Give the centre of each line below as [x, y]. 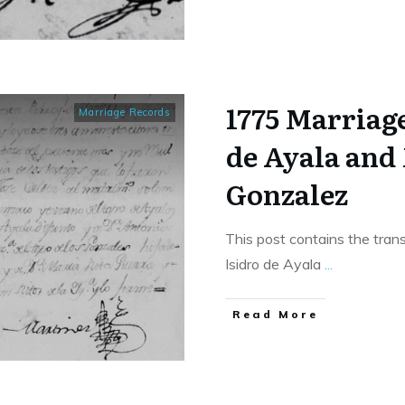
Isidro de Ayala [275, 264]
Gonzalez [287, 194]
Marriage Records [125, 113]
